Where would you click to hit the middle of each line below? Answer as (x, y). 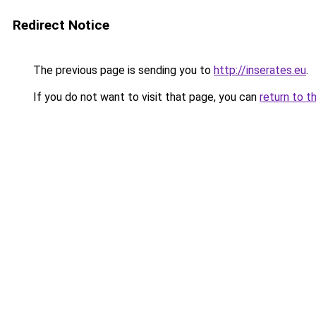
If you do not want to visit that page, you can (145, 97)
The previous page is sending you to (122, 70)
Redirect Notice (61, 25)
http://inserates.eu (260, 70)
